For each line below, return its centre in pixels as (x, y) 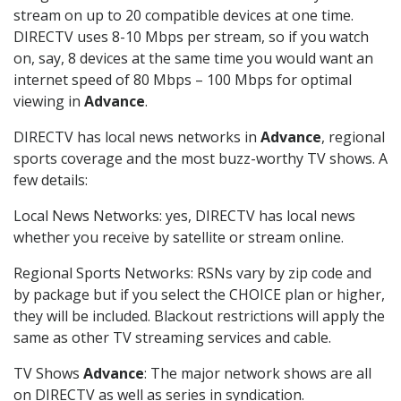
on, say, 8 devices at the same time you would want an (193, 59)
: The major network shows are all (258, 374)
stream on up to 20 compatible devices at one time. (183, 16)
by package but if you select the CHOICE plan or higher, (199, 295)
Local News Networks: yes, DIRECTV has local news (184, 216)
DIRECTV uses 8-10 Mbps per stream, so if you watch (191, 37)
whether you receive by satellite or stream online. (179, 238)
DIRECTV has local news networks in (137, 137)
